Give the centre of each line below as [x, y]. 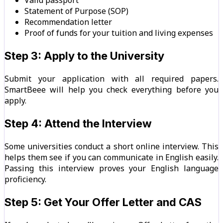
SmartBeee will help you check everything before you [111, 89]
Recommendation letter [68, 22]
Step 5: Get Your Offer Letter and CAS [103, 202]
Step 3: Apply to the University [84, 56]
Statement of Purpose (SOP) [76, 11]
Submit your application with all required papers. [111, 78]
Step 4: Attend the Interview [78, 123]
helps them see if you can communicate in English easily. [111, 157]
